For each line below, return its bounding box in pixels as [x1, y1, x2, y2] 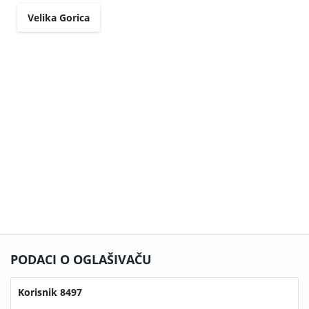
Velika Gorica [28, 11, 90, 24]
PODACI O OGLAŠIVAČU [10, 251, 152, 268]
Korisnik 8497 [18, 286, 82, 299]
